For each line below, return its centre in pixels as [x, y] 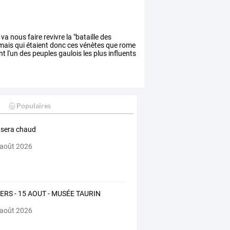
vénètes [91, 45]
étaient [37, 45]
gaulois [70, 53]
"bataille [85, 37]
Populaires [33, 106]
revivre [54, 37]
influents [122, 53]
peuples [44, 53]
